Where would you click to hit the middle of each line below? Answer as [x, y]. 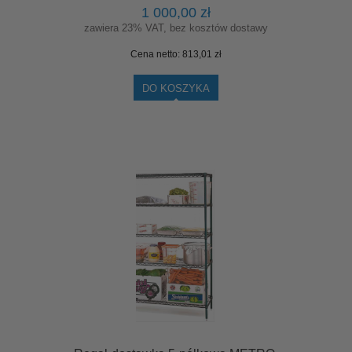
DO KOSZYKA [176, 88]
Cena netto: [156, 54]
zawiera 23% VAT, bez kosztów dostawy [176, 27]
